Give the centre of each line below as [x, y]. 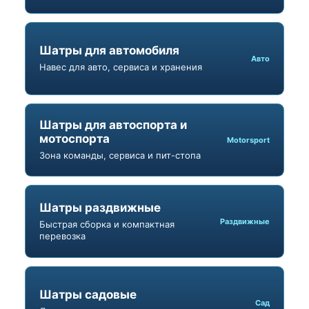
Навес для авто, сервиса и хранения [121, 67]
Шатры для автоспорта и [113, 125]
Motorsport [248, 140]
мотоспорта [74, 139]
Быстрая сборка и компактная [107, 224]
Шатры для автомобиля [109, 51]
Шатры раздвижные [100, 207]
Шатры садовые [88, 295]
